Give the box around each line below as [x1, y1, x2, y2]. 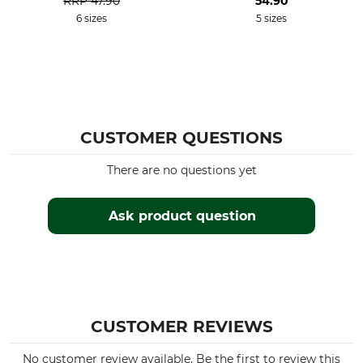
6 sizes [76, 12, 107, 24]
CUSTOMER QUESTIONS [80, 128, 283, 147]
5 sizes [256, 12, 287, 24]
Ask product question [108, 208, 256, 224]
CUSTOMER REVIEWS [90, 317, 273, 336]
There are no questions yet [106, 163, 257, 177]
